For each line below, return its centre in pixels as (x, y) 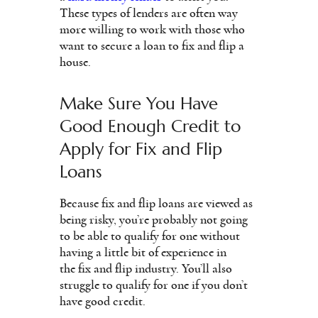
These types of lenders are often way (149, 13)
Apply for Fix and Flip (141, 149)
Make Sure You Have (139, 103)
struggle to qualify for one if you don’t (154, 285)
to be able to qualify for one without (150, 236)
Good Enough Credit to (150, 126)
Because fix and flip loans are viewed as (156, 203)
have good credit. (103, 301)
